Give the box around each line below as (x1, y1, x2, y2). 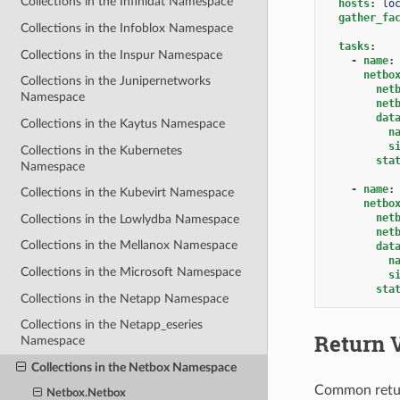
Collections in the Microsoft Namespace (21, 265, 242, 279)
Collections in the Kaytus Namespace (21, 116, 226, 130)
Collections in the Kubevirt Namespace (21, 186, 235, 200)
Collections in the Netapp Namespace (21, 291, 229, 305)
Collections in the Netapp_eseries (21, 318, 204, 332)
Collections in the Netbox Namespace (30, 360, 237, 374)
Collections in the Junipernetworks (21, 74, 212, 88)
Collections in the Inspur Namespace (21, 47, 223, 62)
